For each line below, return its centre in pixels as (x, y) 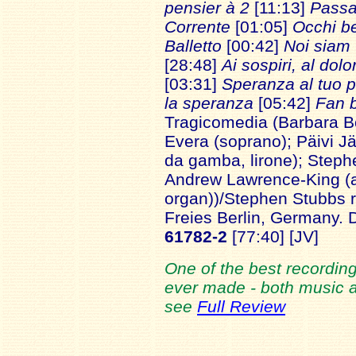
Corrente (197, 26)
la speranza (209, 103)
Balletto (193, 45)
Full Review (241, 306)
